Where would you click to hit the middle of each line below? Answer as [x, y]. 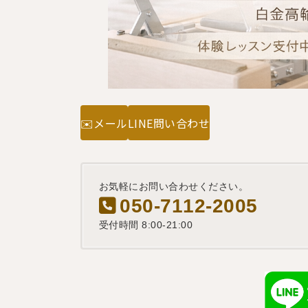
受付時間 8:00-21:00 [146, 225]
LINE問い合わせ [169, 123]
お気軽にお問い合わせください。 [174, 187]
